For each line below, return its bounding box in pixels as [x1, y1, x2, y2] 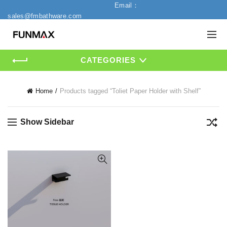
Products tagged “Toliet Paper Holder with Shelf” [59, 87, 201, 95]
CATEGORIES [80, 56, 136, 64]
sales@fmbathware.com [8, 12, 84, 20]
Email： [115, 2, 139, 9]
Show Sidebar [20, 118, 74, 126]
